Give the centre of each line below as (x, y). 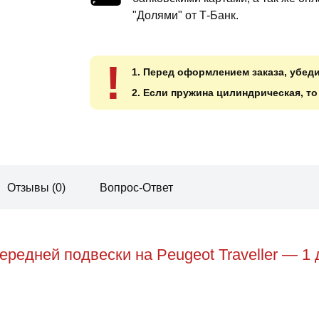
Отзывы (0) (36, 187)
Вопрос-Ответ (136, 187)
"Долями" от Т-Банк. (186, 15)
